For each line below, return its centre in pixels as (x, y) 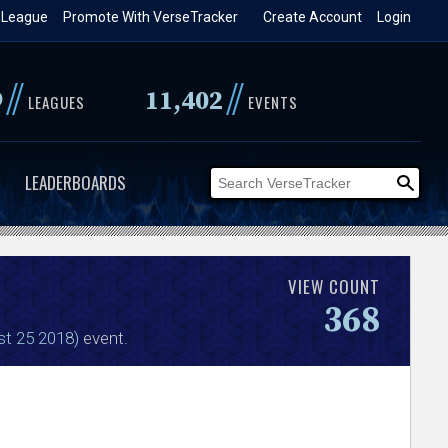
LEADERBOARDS (75, 182)
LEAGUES (56, 102)
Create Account (313, 17)
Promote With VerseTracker (151, 17)
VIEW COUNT (334, 286)
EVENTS (272, 102)
